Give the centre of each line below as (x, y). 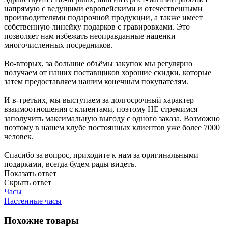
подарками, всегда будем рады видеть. (70, 164)
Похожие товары (41, 220)
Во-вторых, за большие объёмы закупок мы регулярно (98, 64)
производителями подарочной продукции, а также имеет (103, 18)
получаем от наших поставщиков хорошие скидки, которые (108, 73)
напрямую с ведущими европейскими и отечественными (103, 9)
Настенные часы (33, 201)
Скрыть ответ (28, 183)
